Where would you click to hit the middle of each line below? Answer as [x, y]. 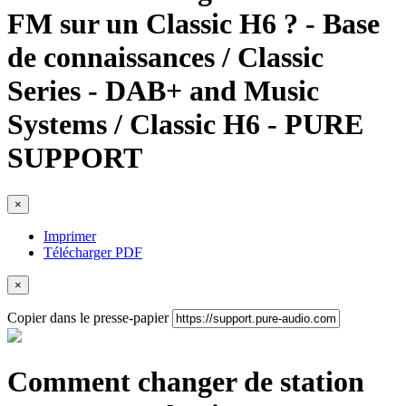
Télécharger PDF [93, 252]
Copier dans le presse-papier [88, 317]
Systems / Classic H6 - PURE [185, 125]
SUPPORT [75, 158]
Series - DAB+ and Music [163, 91]
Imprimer [70, 236]
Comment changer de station [186, 382]
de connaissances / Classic [165, 58]
